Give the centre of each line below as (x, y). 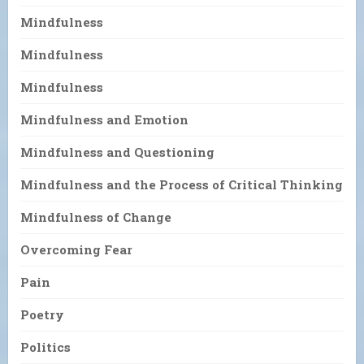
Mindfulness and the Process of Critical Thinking (182, 185)
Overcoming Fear (76, 250)
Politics (45, 347)
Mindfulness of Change (96, 217)
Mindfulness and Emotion (104, 120)
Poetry (42, 315)
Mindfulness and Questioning (117, 152)
